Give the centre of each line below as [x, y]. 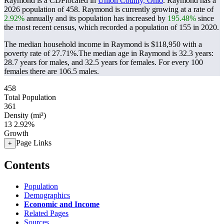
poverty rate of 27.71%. [41, 53]
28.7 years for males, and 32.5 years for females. [81, 62]
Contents [27, 165]
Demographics [47, 195]
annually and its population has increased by [96, 18]
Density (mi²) [25, 115]
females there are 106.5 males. [51, 71]
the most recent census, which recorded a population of [91, 27]
